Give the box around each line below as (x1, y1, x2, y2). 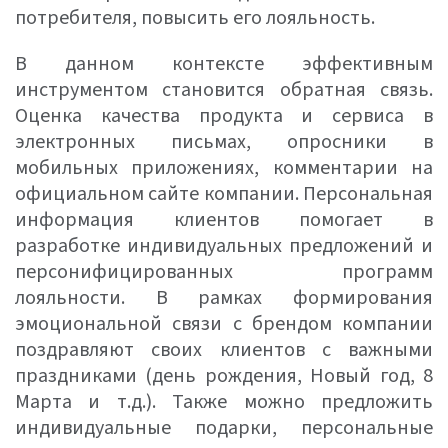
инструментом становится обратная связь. (15, 76, 433, 104)
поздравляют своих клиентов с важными (15, 336, 433, 364)
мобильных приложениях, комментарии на (15, 154, 433, 182)
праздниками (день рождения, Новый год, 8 (15, 362, 433, 390)
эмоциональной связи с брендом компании (15, 310, 433, 338)
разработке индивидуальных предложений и (15, 232, 433, 260)
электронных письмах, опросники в (15, 128, 433, 156)
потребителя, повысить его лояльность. (15, 4, 375, 32)
